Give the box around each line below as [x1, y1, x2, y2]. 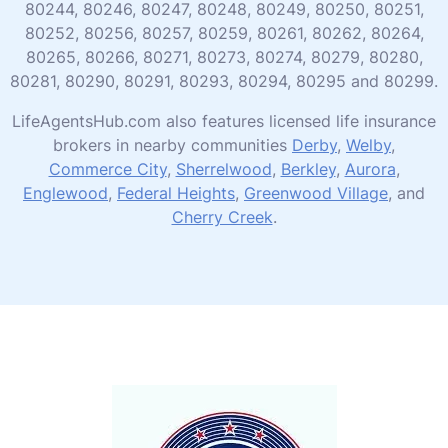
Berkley [280, 158, 336, 179]
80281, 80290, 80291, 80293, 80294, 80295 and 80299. [10, 70, 438, 91]
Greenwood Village [244, 182, 388, 203]
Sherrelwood [175, 158, 272, 179]
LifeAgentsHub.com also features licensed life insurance [12, 110, 436, 131]
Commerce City [48, 158, 167, 179]
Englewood [23, 182, 108, 203]
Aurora [344, 158, 396, 179]
